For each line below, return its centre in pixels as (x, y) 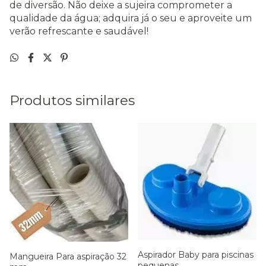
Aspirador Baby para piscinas (196, 254)
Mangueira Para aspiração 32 (68, 257)
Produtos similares (72, 101)
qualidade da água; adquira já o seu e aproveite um (131, 18)
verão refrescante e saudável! (79, 31)
